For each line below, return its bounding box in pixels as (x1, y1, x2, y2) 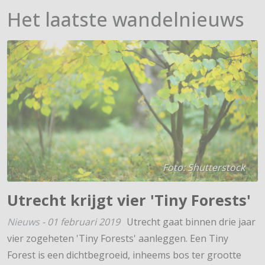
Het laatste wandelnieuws (7, 6, 244, 32)
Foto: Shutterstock (162, 160, 245, 174)
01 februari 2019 (47, 215, 120, 229)
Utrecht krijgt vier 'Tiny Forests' (7, 190, 251, 211)
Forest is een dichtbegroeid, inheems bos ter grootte (7, 248, 241, 262)
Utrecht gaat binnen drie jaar (127, 215, 256, 229)
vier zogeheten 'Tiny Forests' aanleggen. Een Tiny (7, 232, 228, 245)
